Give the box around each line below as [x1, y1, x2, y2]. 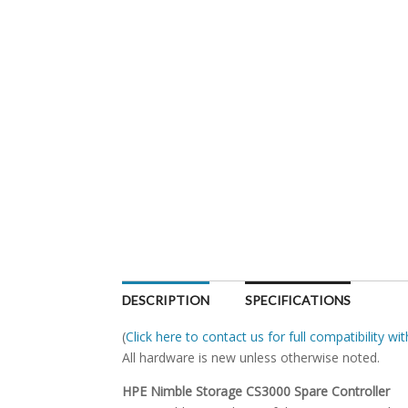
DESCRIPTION [122, 292, 210, 308]
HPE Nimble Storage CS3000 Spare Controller [122, 382, 391, 400]
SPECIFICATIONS [245, 292, 352, 308]
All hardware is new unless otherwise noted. [122, 349, 381, 366]
